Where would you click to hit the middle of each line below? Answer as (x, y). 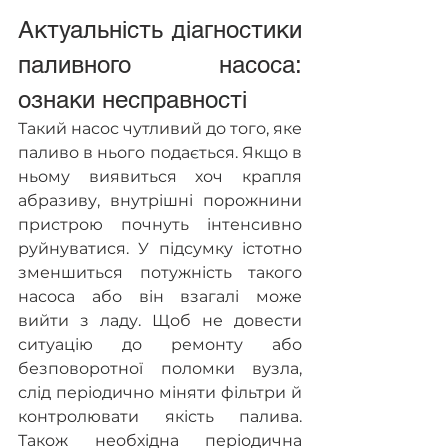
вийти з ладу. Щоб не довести (160, 320)
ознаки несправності (132, 99)
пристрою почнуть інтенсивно (160, 224)
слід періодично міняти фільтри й (160, 392)
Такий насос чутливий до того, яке (160, 128)
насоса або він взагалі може (160, 296)
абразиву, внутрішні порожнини (160, 200)
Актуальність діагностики (160, 29)
